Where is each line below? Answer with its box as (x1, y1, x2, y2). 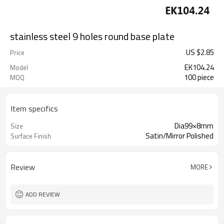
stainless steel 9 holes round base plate (10, 28, 174, 44)
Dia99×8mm (174, 120, 213, 131)
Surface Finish (10, 131, 51, 141)
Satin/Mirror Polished (145, 130, 213, 141)
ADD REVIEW (25, 189, 60, 199)
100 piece (184, 71, 214, 83)
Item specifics (10, 102, 58, 114)
